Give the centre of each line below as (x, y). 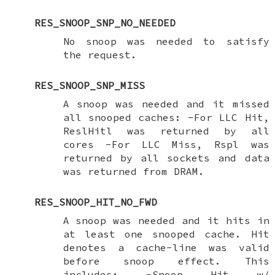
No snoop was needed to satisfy (166, 41)
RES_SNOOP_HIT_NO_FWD (95, 202)
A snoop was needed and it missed (166, 103)
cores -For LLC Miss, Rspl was (166, 144)
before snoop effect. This (166, 261)
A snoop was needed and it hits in (166, 220)
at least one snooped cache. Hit (166, 234)
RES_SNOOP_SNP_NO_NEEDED (105, 22)
